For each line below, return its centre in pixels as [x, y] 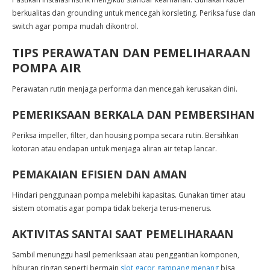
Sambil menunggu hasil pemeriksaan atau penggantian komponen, [126, 255]
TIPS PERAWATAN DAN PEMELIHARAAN [131, 53]
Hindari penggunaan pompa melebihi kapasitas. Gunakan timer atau [129, 195]
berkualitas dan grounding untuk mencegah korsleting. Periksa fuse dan [134, 13]
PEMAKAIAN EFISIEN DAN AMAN [99, 174]
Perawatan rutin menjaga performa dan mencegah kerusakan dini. [125, 89]
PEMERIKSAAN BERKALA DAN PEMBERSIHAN [133, 115]
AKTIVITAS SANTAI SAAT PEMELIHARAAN [123, 234]
